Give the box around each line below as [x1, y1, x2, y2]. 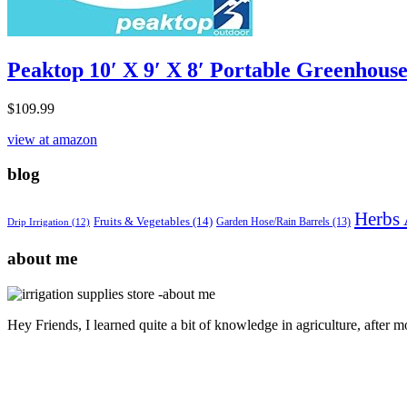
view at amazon [7, 131, 97, 147]
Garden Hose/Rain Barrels [216, 216, 330, 229]
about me [7, 248, 77, 268]
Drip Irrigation [7, 217, 69, 228]
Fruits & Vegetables [94, 215, 190, 229]
